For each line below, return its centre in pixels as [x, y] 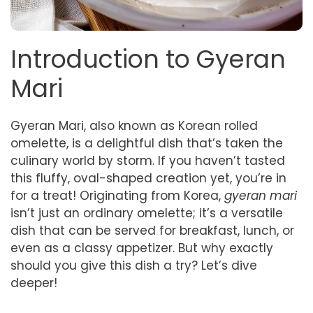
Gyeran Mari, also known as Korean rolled [134, 125]
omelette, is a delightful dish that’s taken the [147, 143]
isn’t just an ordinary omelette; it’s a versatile [147, 213]
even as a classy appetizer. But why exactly [142, 248]
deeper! [34, 283]
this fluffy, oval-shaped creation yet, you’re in [148, 178]
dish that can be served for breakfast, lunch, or [152, 230]
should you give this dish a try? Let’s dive [134, 265]
